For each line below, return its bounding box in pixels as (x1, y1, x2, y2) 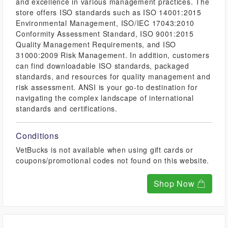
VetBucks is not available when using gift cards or (16, 145, 193, 155)
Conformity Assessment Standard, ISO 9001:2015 (16, 28, 194, 39)
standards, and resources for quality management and (16, 71, 211, 81)
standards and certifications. (16, 103, 118, 113)
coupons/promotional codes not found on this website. (16, 155, 209, 165)
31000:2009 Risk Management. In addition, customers (16, 50, 210, 60)
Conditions (16, 130, 59, 141)
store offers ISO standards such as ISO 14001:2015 (16, 7, 202, 17)
